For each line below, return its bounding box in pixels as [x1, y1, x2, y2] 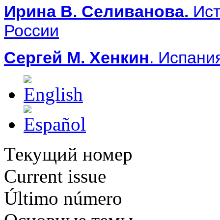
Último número [4, 187, 122, 209]
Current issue [4, 165, 106, 187]
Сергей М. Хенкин [4, 48, 149, 67]
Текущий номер [4, 143, 133, 165]
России [4, 21, 59, 40]
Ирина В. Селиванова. [4, 1, 189, 21]
